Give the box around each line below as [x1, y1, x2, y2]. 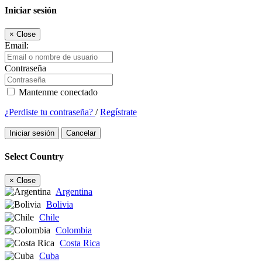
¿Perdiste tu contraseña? [5, 106, 95, 117]
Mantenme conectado [16, 87, 98, 97]
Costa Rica [60, 238, 100, 249]
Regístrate [100, 106, 137, 117]
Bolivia [46, 199, 73, 210]
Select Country [5, 151, 64, 162]
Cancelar [66, 128, 96, 137]
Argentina [56, 187, 92, 197]
